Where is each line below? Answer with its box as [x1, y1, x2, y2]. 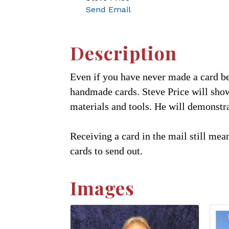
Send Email [86, 4, 131, 14]
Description [70, 40, 177, 65]
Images [70, 175, 134, 200]
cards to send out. [70, 145, 143, 156]
